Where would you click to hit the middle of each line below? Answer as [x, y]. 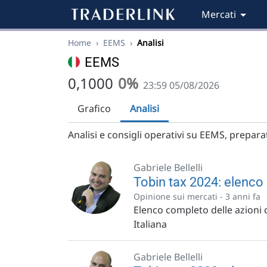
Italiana [150, 224]
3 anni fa [243, 196]
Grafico [94, 108]
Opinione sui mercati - [179, 196]
